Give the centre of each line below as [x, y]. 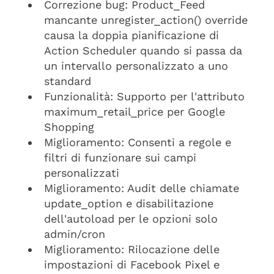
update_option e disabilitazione [129, 203]
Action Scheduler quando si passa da [143, 50]
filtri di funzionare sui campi [120, 157]
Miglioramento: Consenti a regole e [138, 142]
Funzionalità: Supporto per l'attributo [144, 96]
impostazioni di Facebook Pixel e [132, 265]
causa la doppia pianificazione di [131, 35]
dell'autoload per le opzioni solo [131, 219]
